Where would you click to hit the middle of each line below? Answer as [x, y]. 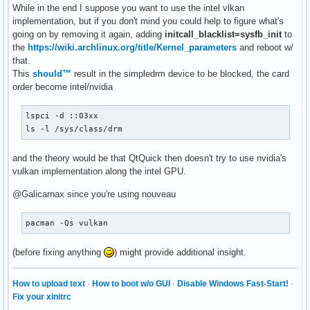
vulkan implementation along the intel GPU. [99, 171]
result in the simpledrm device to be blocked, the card [180, 73]
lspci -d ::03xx [62, 115]
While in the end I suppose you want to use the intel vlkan [128, 8]
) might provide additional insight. [180, 252]
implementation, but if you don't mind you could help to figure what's [148, 21]
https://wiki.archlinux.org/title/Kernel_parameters [132, 47]
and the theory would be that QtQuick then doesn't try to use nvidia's [149, 158]
